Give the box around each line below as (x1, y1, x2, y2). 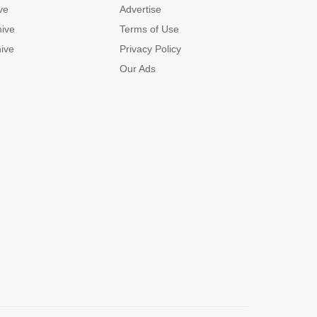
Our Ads (120, 63, 156, 74)
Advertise (120, 4, 161, 15)
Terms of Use (120, 23, 179, 35)
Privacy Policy (120, 43, 181, 54)
